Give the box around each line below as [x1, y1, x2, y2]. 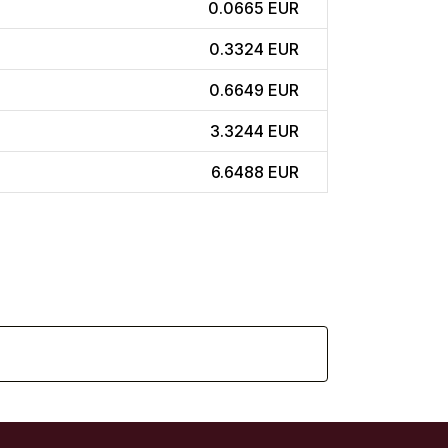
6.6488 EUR [211, 162, 299, 183]
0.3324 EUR [209, 39, 299, 60]
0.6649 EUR [209, 80, 299, 101]
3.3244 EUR [210, 121, 299, 142]
